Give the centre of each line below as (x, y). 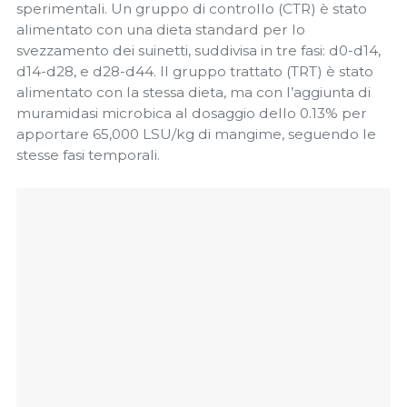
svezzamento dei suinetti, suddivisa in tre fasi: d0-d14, (199, 50)
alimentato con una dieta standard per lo (161, 29)
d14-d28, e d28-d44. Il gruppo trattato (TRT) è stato (195, 71)
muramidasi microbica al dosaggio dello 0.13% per (192, 113)
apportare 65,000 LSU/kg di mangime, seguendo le (196, 134)
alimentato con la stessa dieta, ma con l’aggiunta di (194, 92)
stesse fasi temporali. (88, 154)
